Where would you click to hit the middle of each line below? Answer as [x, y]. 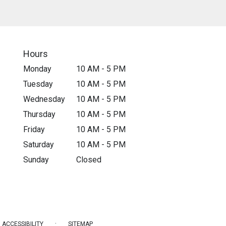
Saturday [39, 144]
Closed [89, 159]
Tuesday [38, 84]
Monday [37, 69]
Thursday [39, 114]
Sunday [36, 159]
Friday [34, 129]
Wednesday [44, 99]
